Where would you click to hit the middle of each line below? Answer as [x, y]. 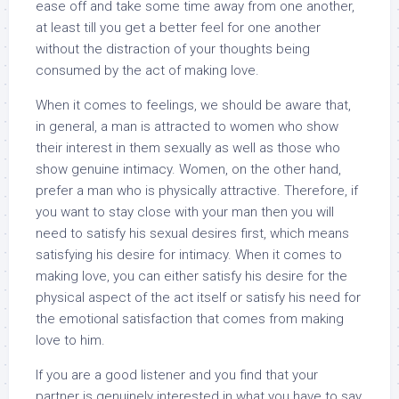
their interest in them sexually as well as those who [188, 147]
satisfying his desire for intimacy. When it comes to [189, 254]
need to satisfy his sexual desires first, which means [192, 233]
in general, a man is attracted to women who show [187, 126]
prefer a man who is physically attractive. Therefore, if [197, 190]
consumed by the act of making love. [147, 70]
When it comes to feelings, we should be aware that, [193, 105]
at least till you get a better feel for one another [178, 27]
